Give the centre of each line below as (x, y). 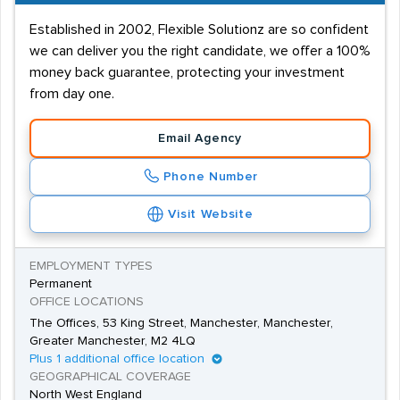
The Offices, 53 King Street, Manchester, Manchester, (181, 323)
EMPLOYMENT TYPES (91, 266)
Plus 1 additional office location (117, 359)
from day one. (72, 94)
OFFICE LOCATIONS (87, 302)
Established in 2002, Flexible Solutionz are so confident (199, 29)
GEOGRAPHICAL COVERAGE (110, 377)
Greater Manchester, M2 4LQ (112, 341)
